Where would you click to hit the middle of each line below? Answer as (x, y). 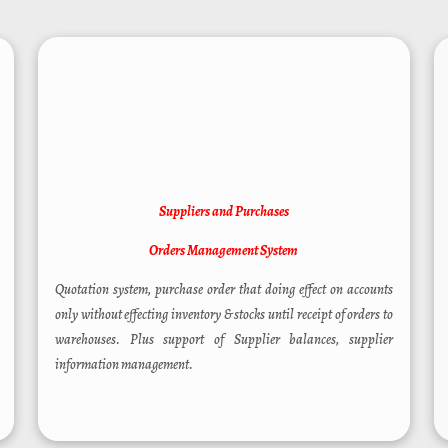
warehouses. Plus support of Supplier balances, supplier (223, 339)
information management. (123, 364)
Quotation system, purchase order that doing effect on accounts (223, 289)
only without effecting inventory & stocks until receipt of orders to (223, 314)
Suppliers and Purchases (223, 211)
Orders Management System (224, 250)
